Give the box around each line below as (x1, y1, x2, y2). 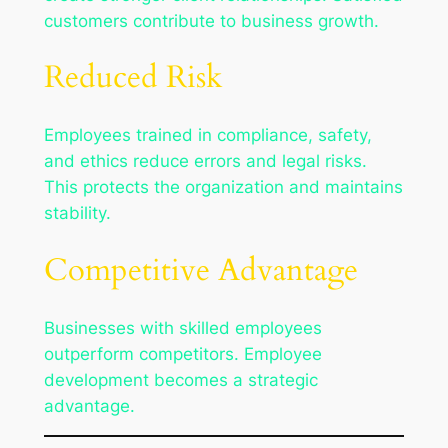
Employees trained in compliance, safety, (43, 125, 372, 146)
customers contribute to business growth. (43, 10, 379, 31)
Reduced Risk (43, 56, 223, 99)
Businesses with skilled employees (43, 317, 322, 338)
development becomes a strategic (43, 369, 318, 390)
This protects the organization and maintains (43, 177, 403, 198)
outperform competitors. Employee (43, 343, 322, 364)
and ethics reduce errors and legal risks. (43, 151, 367, 172)
